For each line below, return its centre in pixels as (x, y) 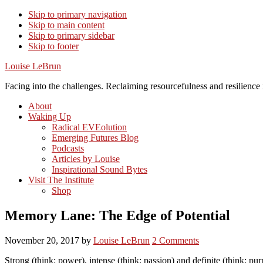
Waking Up (50, 117)
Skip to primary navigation (77, 14)
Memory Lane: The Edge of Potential (117, 215)
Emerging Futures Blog (95, 138)
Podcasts (68, 148)
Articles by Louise (86, 159)
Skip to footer (53, 46)
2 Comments (176, 240)
